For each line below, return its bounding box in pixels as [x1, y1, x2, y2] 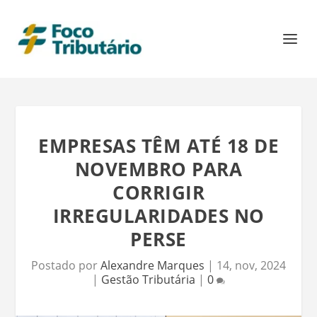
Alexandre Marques [100, 258, 204, 273]
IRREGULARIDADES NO [52, 203, 265, 229]
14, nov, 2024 [217, 258, 286, 273]
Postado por [31, 258, 100, 273]
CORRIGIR [113, 180, 204, 205]
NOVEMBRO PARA [74, 156, 243, 182]
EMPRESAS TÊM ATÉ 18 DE [38, 133, 279, 158]
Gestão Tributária [101, 272, 195, 287]
